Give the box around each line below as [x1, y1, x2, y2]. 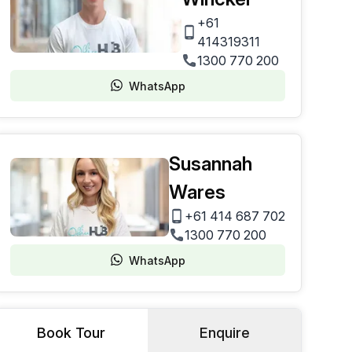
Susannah [168, 152, 252, 175]
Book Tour [37, 324, 105, 341]
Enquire [199, 324, 250, 341]
